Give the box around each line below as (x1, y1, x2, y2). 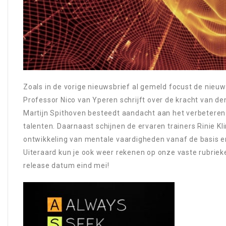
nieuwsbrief (88, 82, 131, 91)
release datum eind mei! (23, 161, 109, 169)
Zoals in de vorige (23, 82, 88, 91)
